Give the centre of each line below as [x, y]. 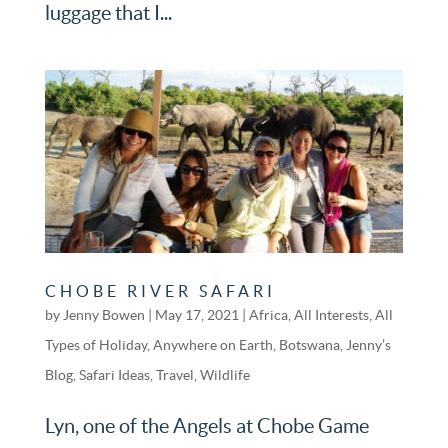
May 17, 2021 [196, 314]
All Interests [331, 314]
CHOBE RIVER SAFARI [160, 290]
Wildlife [224, 374]
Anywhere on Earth [212, 344]
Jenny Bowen [103, 314]
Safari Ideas [114, 374]
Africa [268, 314]
